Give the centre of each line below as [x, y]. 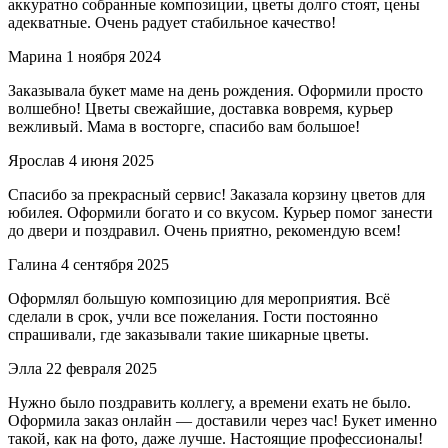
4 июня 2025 [111, 161]
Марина [35, 57]
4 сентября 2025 [115, 265]
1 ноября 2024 [113, 57]
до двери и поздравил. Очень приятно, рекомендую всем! [204, 231]
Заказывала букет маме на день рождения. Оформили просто [215, 91]
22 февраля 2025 [101, 369]
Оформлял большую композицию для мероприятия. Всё [199, 299]
